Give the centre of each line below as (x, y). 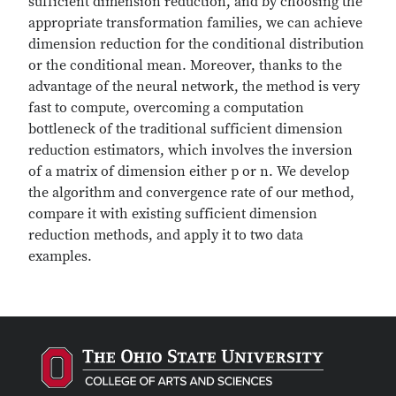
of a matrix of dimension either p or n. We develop (189, 171)
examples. (60, 256)
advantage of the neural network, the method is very (194, 87)
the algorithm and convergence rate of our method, (191, 193)
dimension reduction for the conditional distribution (196, 44)
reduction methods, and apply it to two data (166, 235)
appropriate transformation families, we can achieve (195, 23)
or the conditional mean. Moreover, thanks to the (185, 65)
